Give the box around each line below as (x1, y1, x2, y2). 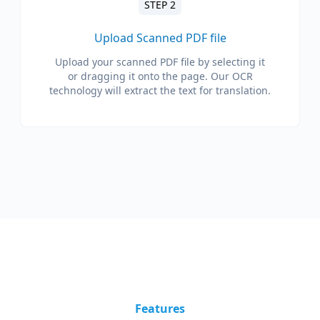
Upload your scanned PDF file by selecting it (55, 55, 265, 69)
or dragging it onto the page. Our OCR (67, 69, 253, 83)
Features (135, 301, 185, 316)
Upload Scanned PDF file (94, 30, 226, 46)
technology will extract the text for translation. (49, 84, 271, 97)
